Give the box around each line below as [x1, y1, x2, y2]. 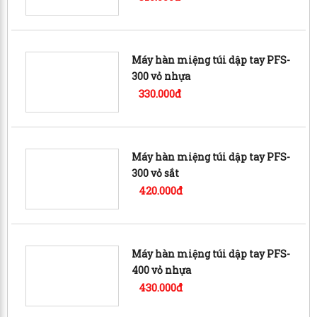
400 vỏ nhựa [132, 263, 192, 277]
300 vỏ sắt [132, 166, 180, 180]
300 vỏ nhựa [132, 69, 191, 83]
